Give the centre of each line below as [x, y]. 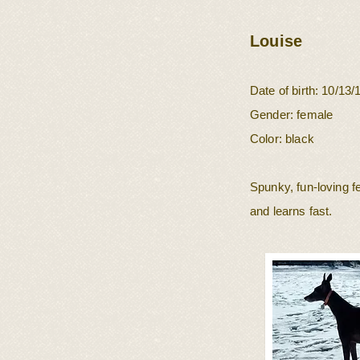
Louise [276, 41]
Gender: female [292, 115]
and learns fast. [293, 211]
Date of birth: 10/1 [297, 90]
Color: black [282, 139]
